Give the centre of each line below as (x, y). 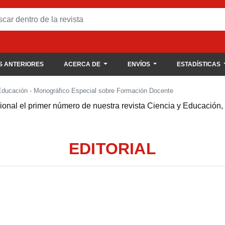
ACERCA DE (83, 64)
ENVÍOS (139, 64)
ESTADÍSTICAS (199, 64)
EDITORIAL (113, 148)
